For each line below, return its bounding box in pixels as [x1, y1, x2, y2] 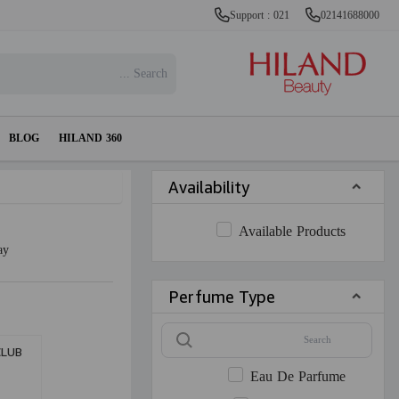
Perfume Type [167, 287, 275, 306]
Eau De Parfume [250, 368, 346, 387]
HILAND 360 [59, 132, 122, 146]
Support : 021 [229, 9, 293, 23]
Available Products [239, 223, 346, 242]
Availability [167, 177, 249, 197]
